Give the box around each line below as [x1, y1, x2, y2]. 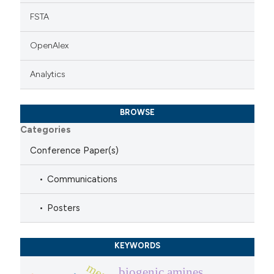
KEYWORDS [114, 241, 160, 251]
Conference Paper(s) [30, 144, 119, 156]
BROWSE [119, 108, 155, 117]
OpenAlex [30, 40, 69, 51]
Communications [47, 173, 118, 185]
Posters [47, 202, 81, 213]
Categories [20, 124, 72, 135]
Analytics [30, 68, 66, 80]
